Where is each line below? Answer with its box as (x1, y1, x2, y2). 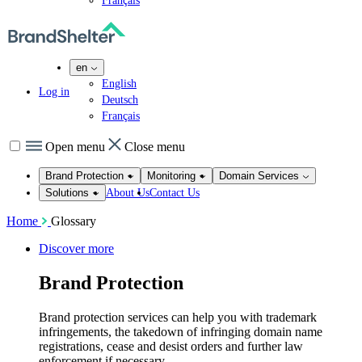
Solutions (45, 187, 89, 199)
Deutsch (102, 94, 138, 106)
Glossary (51, 214, 96, 228)
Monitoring (147, 170, 196, 182)
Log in (39, 85, 69, 98)
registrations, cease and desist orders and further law (39, 339, 303, 353)
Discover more (39, 242, 114, 255)
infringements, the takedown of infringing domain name (39, 324, 322, 339)
